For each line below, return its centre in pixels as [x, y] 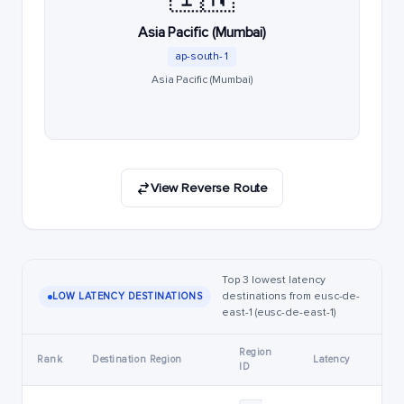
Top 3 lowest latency [274, 280]
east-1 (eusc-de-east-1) [279, 312]
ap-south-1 [202, 56]
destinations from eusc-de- [291, 296]
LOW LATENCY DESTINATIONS [128, 296]
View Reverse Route [209, 188]
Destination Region [137, 359]
